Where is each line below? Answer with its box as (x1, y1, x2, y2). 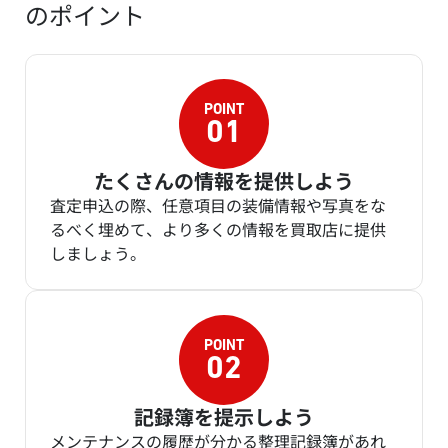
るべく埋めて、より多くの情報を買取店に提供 (50, 217, 386, 242)
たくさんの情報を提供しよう (94, 166, 354, 196)
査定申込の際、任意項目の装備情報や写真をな (50, 193, 386, 218)
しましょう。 (50, 241, 146, 266)
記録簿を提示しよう (134, 402, 314, 432)
